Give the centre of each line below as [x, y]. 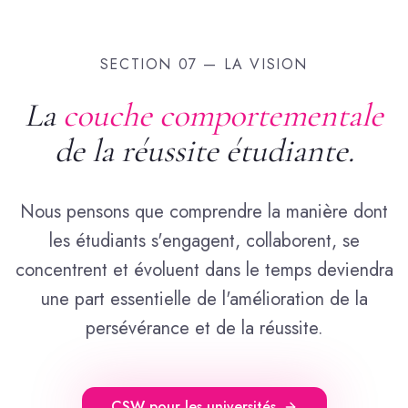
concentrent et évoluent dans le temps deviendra [204, 270]
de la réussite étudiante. [204, 151]
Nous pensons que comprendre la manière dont [204, 212]
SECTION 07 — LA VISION [204, 64]
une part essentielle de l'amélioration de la [204, 299]
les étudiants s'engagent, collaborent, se [204, 241]
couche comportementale [223, 115]
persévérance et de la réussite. [204, 328]
